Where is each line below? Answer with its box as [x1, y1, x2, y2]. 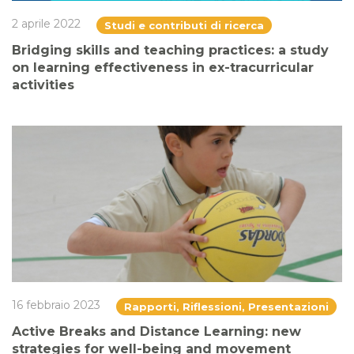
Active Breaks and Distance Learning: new [12, 324, 301, 340]
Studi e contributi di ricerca [104, 18, 264, 32]
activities [12, 77, 74, 92]
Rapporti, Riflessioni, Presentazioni [124, 300, 329, 314]
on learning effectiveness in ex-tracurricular [12, 59, 314, 75]
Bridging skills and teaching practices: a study [12, 42, 329, 58]
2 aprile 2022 [12, 16, 81, 31]
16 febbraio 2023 [12, 298, 100, 313]
